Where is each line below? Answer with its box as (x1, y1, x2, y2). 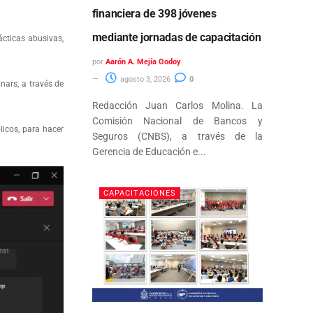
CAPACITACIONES (103, 188, 176, 198)
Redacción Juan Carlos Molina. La (92, 99, 263, 111)
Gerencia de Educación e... (92, 145, 206, 157)
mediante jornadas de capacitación (92, 30, 261, 44)
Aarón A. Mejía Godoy (105, 57, 181, 66)
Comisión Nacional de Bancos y (92, 115, 263, 126)
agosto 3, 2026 (117, 74, 170, 84)
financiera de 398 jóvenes (92, 6, 217, 20)
